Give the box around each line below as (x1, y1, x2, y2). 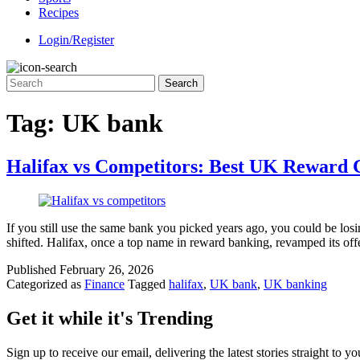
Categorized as (6, 276, 84, 291)
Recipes (39, 6, 79, 19)
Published (6, 262, 59, 276)
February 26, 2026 (59, 262, 153, 276)
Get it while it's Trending (6, 307, 213, 329)
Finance (84, 276, 125, 291)
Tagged (128, 276, 169, 291)
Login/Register (39, 33, 114, 47)
